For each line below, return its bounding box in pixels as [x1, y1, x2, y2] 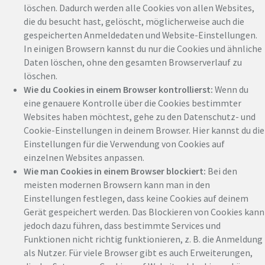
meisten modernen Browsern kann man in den [24, 178, 210, 190]
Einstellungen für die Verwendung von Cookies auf [24, 137, 225, 150]
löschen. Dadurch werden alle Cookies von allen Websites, [24, 1, 254, 14]
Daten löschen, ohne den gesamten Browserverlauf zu [24, 56, 242, 68]
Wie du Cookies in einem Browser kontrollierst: [24, 83, 213, 95]
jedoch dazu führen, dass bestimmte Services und [24, 219, 221, 231]
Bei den [206, 164, 237, 177]
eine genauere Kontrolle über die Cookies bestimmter [24, 96, 241, 109]
